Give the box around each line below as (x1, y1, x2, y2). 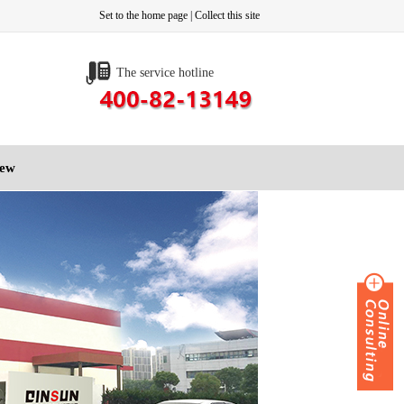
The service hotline (116, 66, 214, 79)
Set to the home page (99, 9, 188, 22)
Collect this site (195, 9, 260, 22)
